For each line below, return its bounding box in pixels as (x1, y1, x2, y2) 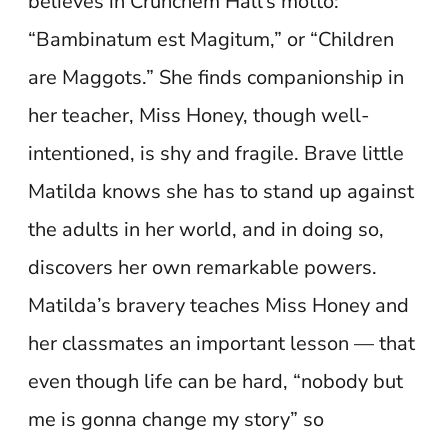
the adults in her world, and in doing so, (28, 216, 385, 243)
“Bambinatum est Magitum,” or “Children (28, 26, 395, 53)
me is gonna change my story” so (28, 406, 325, 433)
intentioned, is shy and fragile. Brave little (28, 140, 405, 167)
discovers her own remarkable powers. (28, 254, 378, 281)
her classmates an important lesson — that (28, 330, 416, 357)
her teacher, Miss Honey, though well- (28, 102, 370, 129)
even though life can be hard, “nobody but (28, 368, 404, 395)
